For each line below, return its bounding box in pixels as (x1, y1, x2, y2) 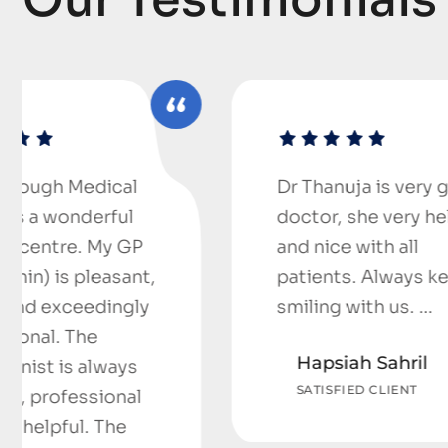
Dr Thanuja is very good (121, 176, 330, 199)
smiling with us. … (121, 296, 278, 319)
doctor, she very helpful (121, 206, 332, 229)
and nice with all (121, 236, 264, 259)
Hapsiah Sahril (141, 352, 273, 375)
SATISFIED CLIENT (141, 382, 263, 398)
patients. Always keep (121, 266, 317, 289)
